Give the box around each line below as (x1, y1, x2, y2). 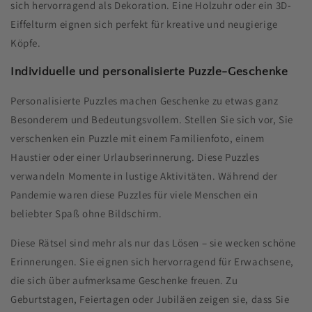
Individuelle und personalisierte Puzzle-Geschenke (10, 65, 288, 79)
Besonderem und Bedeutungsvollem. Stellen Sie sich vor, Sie (10, 113, 293, 127)
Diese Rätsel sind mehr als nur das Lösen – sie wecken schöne (10, 236, 297, 250)
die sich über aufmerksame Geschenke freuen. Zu (10, 274, 238, 288)
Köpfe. (10, 36, 41, 50)
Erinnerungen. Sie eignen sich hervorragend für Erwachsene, (10, 255, 294, 269)
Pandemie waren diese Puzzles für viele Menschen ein (10, 188, 258, 202)
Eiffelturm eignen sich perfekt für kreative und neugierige (10, 17, 278, 31)
